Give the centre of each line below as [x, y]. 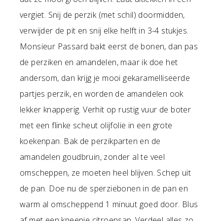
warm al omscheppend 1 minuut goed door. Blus [109, 204]
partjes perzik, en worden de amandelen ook [102, 93]
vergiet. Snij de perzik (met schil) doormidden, [102, 15]
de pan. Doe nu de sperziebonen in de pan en [104, 188]
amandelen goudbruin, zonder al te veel [92, 157]
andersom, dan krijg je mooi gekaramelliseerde [105, 78]
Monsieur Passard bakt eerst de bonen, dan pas [109, 46]
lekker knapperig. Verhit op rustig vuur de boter [106, 109]
